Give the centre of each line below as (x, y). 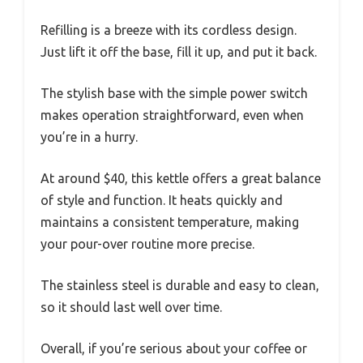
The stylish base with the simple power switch (174, 94)
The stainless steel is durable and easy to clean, (180, 286)
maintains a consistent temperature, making (170, 222)
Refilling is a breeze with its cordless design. (169, 30)
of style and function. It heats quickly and (162, 201)
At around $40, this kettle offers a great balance (181, 179)
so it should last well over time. (131, 307)
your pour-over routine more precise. (147, 244)
